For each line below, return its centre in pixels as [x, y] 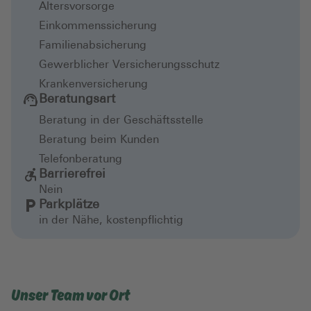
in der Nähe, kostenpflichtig [111, 221]
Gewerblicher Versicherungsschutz [129, 65]
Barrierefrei [72, 175]
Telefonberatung [81, 160]
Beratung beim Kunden [99, 140]
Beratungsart [77, 100]
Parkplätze [69, 205]
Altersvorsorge [77, 7]
